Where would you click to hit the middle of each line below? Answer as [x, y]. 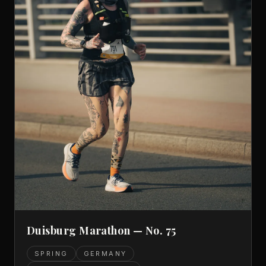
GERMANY [105, 254]
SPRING [51, 254]
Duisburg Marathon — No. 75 [102, 231]
